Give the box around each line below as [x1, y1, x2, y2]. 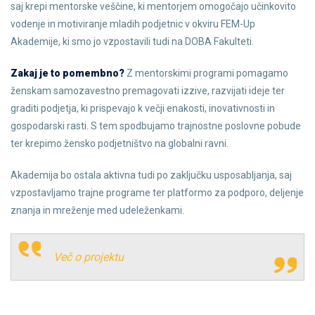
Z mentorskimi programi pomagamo [124, 67, 288, 79]
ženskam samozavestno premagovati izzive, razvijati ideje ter [11, 85, 285, 96]
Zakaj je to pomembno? [11, 67, 124, 79]
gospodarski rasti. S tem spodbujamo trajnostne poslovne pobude [11, 120, 301, 131]
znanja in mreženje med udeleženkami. [11, 205, 184, 216]
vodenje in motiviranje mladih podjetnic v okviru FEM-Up [11, 18, 255, 30]
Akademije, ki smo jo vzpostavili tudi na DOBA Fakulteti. [11, 36, 254, 47]
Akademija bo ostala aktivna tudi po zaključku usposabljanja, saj [11, 169, 292, 181]
